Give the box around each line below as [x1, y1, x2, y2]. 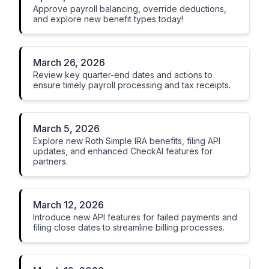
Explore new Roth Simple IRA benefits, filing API [33, 136, 220, 146]
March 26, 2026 [33, 56, 105, 68]
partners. [33, 156, 68, 166]
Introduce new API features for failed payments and [33, 212, 237, 222]
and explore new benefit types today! [33, 14, 183, 24]
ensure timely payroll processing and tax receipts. [33, 80, 231, 90]
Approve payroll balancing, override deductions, [33, 4, 226, 14]
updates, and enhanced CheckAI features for [33, 146, 213, 156]
